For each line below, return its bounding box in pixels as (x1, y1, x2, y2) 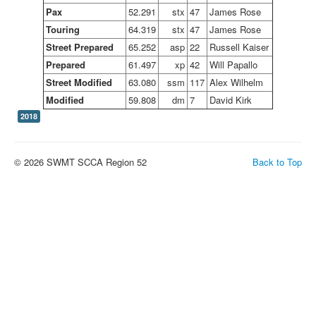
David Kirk (209, 93, 252, 107)
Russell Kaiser (209, 40, 269, 54)
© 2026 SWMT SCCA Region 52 (14, 155, 147, 169)
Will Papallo (209, 58, 257, 71)
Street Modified (46, 75, 112, 89)
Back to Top (253, 155, 302, 169)
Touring (46, 23, 80, 36)
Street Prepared (46, 40, 114, 54)
